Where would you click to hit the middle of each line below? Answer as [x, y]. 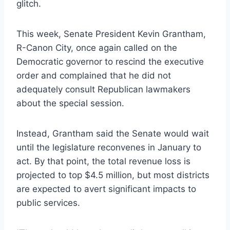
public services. [48, 203]
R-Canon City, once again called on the [97, 47]
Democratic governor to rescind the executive [110, 61]
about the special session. [70, 103]
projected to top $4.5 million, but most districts [113, 175]
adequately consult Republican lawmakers [103, 89]
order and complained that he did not [94, 75]
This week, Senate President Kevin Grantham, [111, 34]
